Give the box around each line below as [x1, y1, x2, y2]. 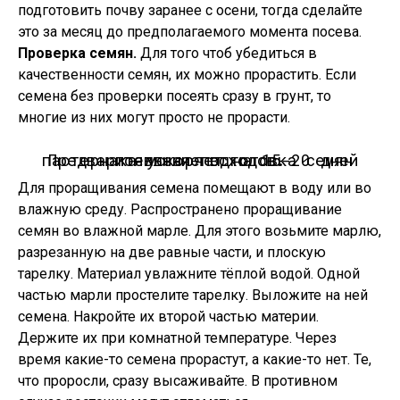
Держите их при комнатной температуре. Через [18, 329, 337, 346]
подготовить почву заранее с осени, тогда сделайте [18, 2, 362, 19]
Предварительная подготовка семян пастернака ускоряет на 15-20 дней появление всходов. [114, 149, 286, 171]
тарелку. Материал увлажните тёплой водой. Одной [18, 265, 360, 282]
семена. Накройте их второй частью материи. [18, 308, 319, 325]
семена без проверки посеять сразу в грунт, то [18, 87, 331, 104]
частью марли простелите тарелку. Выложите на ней [18, 287, 368, 304]
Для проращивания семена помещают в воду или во [18, 179, 371, 196]
